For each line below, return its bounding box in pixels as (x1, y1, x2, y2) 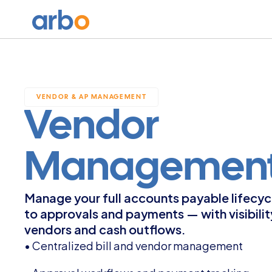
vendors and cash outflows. (24, 219, 186, 239)
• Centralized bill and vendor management (24, 236, 243, 254)
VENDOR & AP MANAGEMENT (36, 94, 147, 100)
